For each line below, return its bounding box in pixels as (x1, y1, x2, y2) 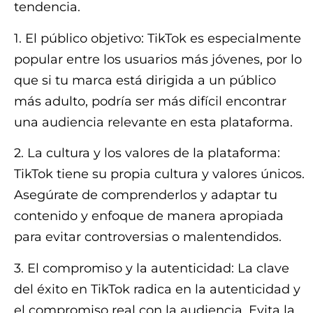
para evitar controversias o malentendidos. (14, 229, 282, 245)
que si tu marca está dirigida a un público (14, 72, 276, 88)
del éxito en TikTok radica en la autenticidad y (14, 281, 300, 297)
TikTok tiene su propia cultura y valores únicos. (14, 166, 305, 182)
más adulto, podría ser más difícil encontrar (14, 93, 286, 109)
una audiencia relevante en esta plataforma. (14, 114, 293, 130)
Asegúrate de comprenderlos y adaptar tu (14, 187, 277, 203)
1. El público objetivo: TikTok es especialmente (14, 30, 301, 46)
